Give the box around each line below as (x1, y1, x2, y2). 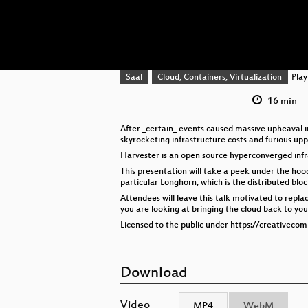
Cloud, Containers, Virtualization (157, 73, 283, 83)
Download (120, 265, 188, 283)
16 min (265, 95, 297, 107)
